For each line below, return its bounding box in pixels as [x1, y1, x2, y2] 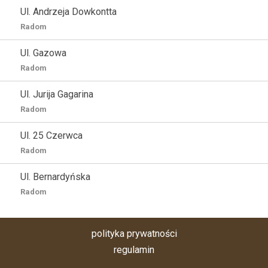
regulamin [114, 244, 154, 255]
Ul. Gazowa [20, 47, 66, 59]
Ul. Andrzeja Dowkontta [20, 6, 117, 17]
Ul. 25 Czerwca [20, 130, 83, 141]
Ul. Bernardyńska [20, 171, 90, 182]
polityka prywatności [91, 228, 177, 239]
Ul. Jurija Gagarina [20, 89, 93, 100]
